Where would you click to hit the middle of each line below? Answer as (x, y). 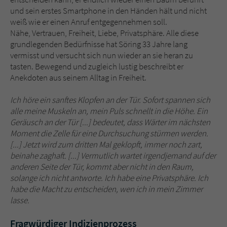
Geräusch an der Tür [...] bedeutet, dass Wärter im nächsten (110, 122)
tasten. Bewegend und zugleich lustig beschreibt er (97, 67)
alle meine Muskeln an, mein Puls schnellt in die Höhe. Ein (109, 111)
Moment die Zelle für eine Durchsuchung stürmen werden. (109, 134)
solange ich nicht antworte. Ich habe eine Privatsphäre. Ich (109, 178)
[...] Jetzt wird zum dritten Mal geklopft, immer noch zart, (106, 145)
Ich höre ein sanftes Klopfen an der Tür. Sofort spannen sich (110, 100)
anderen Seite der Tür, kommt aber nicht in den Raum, (102, 167)
